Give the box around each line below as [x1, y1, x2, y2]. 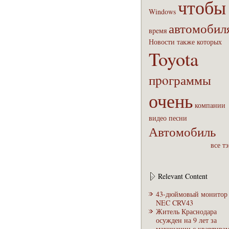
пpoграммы [149, 71, 211, 88]
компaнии [195, 100, 225, 110]
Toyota [149, 47, 198, 71]
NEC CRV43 [156, 198, 193, 208]
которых [197, 37, 222, 47]
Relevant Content [158, 171, 208, 181]
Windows [149, 7, 176, 16]
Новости [149, 37, 175, 47]
